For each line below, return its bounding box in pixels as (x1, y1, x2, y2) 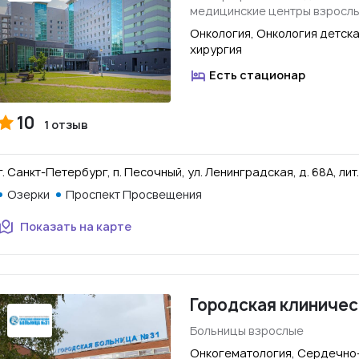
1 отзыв (44, 117, 88, 132)
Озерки (7, 187, 50, 202)
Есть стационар (209, 67, 305, 83)
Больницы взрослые (190, 323, 304, 338)
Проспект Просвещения (66, 187, 202, 202)
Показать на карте (20, 219, 131, 234)
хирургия (190, 42, 242, 57)
